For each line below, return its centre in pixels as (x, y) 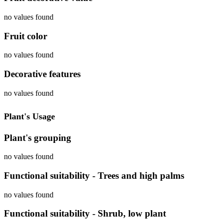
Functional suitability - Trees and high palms (94, 175)
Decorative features (42, 74)
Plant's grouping (38, 137)
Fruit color (26, 36)
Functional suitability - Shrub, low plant (85, 214)
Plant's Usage (29, 116)
